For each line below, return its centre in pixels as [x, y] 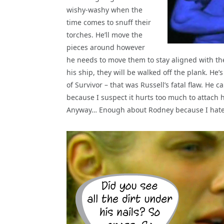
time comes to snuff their [109, 22]
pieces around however [106, 47]
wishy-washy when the [104, 9]
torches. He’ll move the [104, 34]
